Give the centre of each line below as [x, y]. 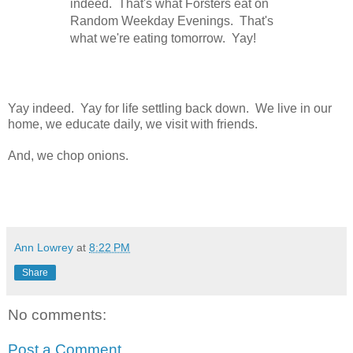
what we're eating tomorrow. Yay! [167, 38]
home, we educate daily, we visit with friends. [133, 124]
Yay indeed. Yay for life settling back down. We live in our [170, 108]
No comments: [57, 314]
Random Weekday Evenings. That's [172, 20]
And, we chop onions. [70, 155]
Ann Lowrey [44, 247]
